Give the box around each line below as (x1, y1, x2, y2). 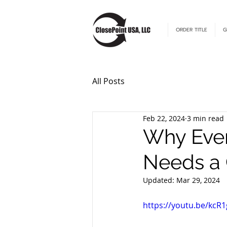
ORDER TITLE (176, 26, 207, 33)
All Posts (92, 75, 125, 87)
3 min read (187, 113, 224, 123)
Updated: (143, 175, 176, 185)
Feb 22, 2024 (143, 113, 185, 123)
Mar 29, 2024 (176, 175, 220, 185)
